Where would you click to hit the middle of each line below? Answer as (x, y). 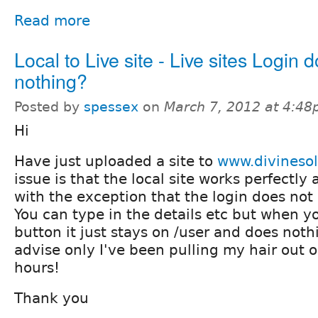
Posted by (49, 106)
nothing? (51, 80)
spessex (111, 106)
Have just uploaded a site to (116, 161)
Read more (52, 20)
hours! (37, 267)
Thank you (51, 298)
